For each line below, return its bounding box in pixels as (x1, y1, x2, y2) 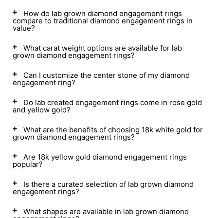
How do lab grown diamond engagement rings (23, 9, 182, 18)
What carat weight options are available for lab (23, 43, 182, 53)
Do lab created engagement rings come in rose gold (23, 98, 202, 107)
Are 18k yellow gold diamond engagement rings (23, 152, 187, 162)
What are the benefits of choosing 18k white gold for (23, 125, 203, 134)
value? (13, 23, 35, 33)
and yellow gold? (13, 105, 71, 114)
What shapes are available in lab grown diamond (23, 207, 189, 216)
